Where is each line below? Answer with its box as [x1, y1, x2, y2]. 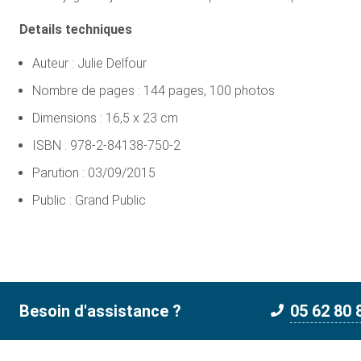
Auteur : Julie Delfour [32, 56, 147, 72]
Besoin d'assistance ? [19, 301, 181, 322]
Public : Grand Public [32, 193, 146, 209]
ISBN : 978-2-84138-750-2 [32, 138, 180, 154]
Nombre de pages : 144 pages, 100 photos [32, 83, 275, 99]
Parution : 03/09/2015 [32, 165, 156, 181]
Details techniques [19, 22, 132, 38]
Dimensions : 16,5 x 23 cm [32, 110, 178, 127]
